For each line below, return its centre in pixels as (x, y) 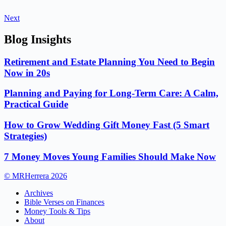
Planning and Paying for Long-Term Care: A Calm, (111, 93)
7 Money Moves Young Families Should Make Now (110, 156)
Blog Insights (38, 39)
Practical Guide (36, 104)
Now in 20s (27, 73)
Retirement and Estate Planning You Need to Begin (109, 62)
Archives (39, 193)
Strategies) (25, 136)
